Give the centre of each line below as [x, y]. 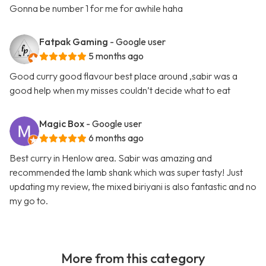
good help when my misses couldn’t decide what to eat [120, 91]
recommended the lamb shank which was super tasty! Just [126, 172]
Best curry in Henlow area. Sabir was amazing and [111, 158]
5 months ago [116, 56]
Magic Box [62, 124]
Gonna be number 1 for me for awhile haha [96, 9]
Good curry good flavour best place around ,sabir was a [123, 76]
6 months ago [116, 138]
